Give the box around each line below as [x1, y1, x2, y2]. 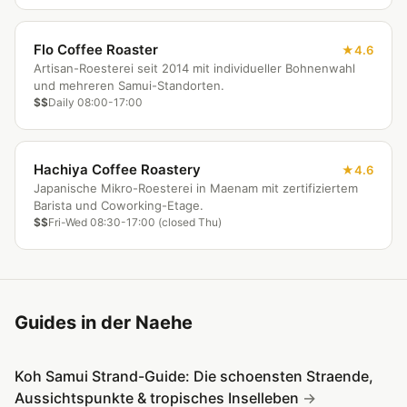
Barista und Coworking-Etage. [34, 198, 203, 213]
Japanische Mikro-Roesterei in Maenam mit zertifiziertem [34, 181, 358, 195]
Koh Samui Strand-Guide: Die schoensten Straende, [15, 367, 373, 385]
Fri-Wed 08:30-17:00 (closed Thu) [48, 215, 222, 229]
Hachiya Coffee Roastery [34, 161, 201, 178]
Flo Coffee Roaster [34, 41, 158, 58]
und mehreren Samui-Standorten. [34, 78, 224, 93]
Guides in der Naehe [15, 312, 193, 333]
